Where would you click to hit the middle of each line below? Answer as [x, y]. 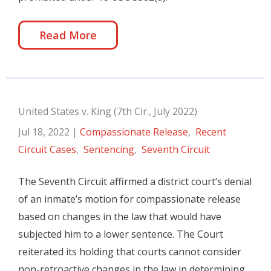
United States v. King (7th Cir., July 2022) [108, 111]
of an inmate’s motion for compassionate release [129, 199]
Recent [211, 132]
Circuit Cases [47, 149]
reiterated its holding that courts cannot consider [130, 252]
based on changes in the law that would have [120, 217]
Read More [68, 35]
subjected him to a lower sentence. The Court [121, 234]
